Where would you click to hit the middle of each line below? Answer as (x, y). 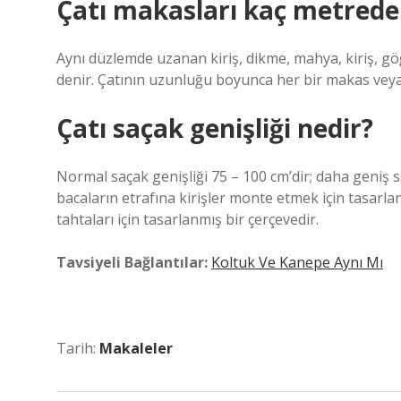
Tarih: (78, 348)
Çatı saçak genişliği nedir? (215, 128)
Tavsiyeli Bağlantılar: (132, 262)
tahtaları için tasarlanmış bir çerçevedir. (188, 219)
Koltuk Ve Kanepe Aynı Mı (297, 262)
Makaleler (136, 348)
